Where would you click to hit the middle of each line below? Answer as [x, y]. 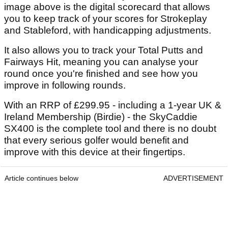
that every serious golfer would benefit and [96, 140]
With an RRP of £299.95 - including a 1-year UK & [113, 105]
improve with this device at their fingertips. [95, 152]
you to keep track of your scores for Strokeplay [106, 18]
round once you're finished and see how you [101, 73]
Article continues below [41, 178]
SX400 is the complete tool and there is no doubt [110, 128]
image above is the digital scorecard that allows [107, 7]
